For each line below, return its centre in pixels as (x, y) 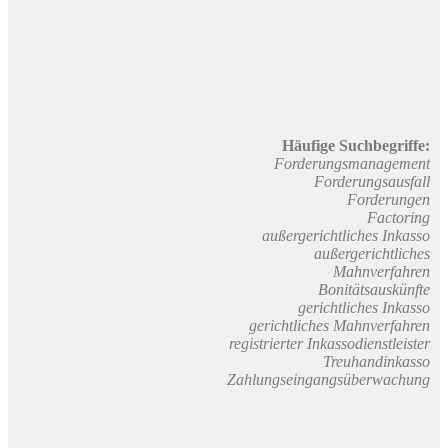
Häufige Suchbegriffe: (356, 145)
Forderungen (388, 199)
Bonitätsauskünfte (374, 289)
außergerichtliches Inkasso (346, 235)
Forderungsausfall (372, 181)
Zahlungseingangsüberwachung (328, 379)
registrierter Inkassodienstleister (329, 343)
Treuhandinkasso (376, 361)
